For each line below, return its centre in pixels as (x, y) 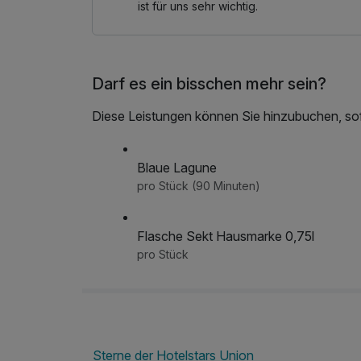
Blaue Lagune (177, 168)
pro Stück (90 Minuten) (237, 186)
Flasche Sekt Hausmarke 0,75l (226, 237)
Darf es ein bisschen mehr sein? (209, 84)
